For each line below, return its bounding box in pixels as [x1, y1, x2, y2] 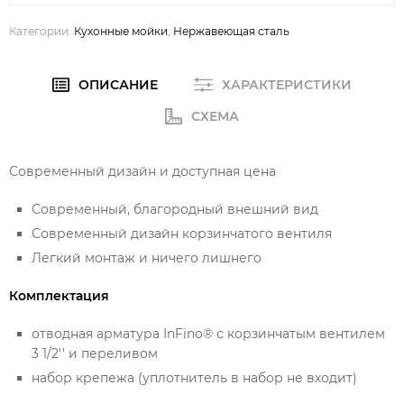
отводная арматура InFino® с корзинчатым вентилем [32, 326, 385, 343]
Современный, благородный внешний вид [32, 201, 318, 218]
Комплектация [9, 288, 109, 305]
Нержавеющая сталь [173, 24, 289, 39]
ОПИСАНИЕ [78, 77, 158, 94]
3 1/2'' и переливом [32, 345, 158, 363]
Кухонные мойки [74, 24, 168, 39]
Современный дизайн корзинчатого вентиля [32, 225, 332, 243]
